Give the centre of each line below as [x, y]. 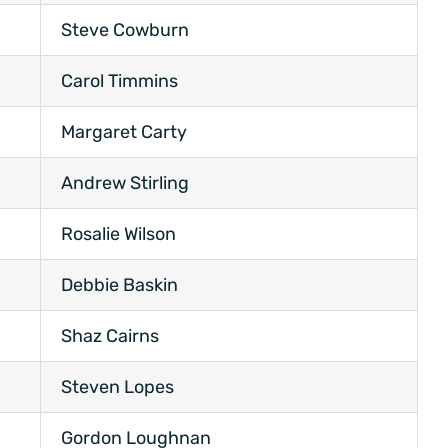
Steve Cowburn [125, 30]
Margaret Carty [124, 132]
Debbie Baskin [119, 285]
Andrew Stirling [125, 183]
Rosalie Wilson [118, 234]
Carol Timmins [119, 81]
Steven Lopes [117, 387]
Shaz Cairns [110, 336]
